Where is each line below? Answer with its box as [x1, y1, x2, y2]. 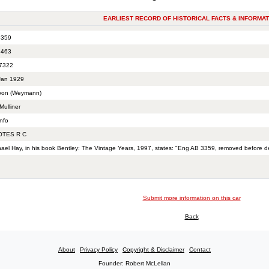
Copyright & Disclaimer [122, 246, 184, 253]
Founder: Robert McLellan [98, 260, 171, 267]
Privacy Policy [80, 246, 118, 253]
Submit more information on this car [142, 195, 241, 202]
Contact [189, 246, 211, 253]
